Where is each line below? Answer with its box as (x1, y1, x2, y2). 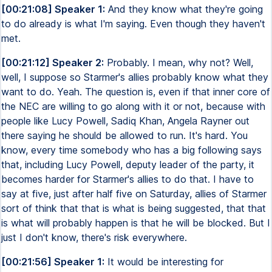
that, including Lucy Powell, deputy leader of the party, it (1, 158, 254, 171)
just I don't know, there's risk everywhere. (1, 231, 187, 243)
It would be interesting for (104, 256, 223, 268)
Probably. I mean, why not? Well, (104, 56, 253, 69)
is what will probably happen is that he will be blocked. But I (1, 217, 270, 229)
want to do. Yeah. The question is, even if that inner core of (1, 86, 270, 98)
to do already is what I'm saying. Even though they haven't (1, 18, 265, 30)
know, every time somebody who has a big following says (1, 144, 262, 156)
